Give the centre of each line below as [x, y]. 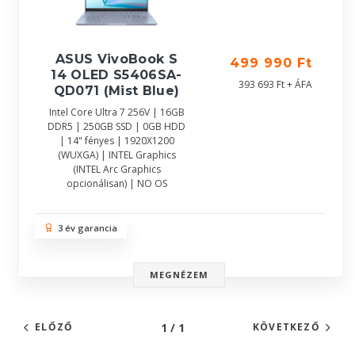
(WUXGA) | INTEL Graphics [116, 155]
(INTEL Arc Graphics [116, 169]
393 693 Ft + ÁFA [275, 84]
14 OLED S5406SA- [116, 75]
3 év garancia [85, 228]
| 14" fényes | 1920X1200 [116, 141]
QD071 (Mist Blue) [116, 91]
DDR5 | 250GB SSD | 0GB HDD [116, 126]
